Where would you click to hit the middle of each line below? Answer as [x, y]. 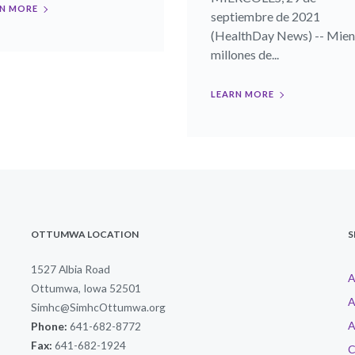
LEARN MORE [242, 94]
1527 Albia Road [71, 269]
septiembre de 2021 [265, 16]
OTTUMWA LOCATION [85, 234]
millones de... [245, 54]
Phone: [49, 326]
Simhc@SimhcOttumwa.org [98, 307]
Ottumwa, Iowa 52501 [86, 288]
